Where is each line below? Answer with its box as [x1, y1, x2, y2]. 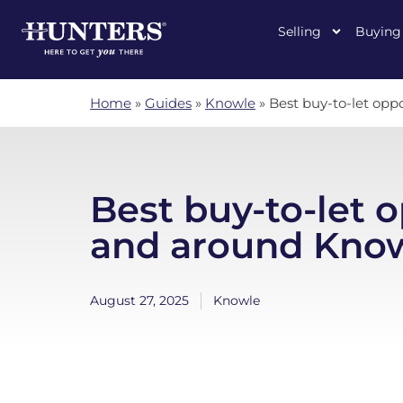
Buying [355, 23, 401, 40]
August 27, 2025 [90, 292, 189, 309]
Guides [145, 94, 192, 112]
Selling [278, 23, 321, 40]
